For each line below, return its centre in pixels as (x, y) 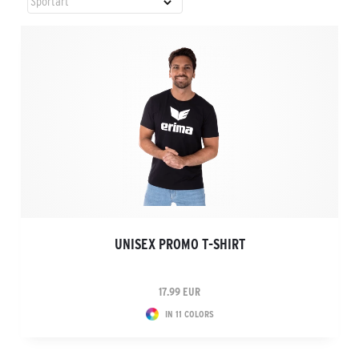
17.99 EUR (179, 292)
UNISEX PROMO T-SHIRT (179, 244)
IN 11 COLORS (189, 314)
